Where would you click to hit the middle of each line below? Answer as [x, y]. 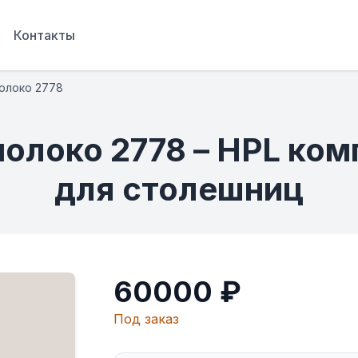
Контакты [44, 35]
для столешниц [179, 189]
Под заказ [147, 318]
